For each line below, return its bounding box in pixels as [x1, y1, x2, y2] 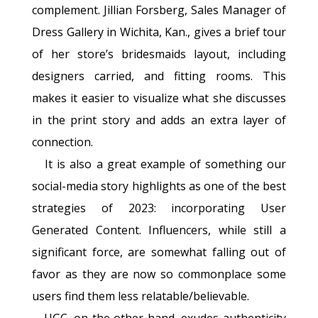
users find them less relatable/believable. [32, 287, 249, 304]
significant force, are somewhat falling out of [32, 243, 286, 260]
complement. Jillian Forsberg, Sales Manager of [32, 1, 286, 18]
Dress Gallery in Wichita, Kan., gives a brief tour [32, 23, 286, 40]
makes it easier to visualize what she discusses [32, 89, 286, 106]
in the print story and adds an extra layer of [32, 111, 286, 128]
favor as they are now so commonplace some [32, 265, 286, 282]
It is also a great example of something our [45, 155, 287, 172]
